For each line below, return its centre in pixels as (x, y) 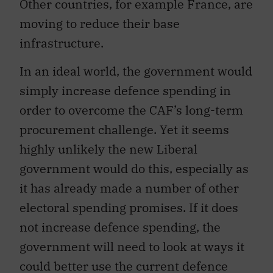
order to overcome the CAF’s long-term (131, 110)
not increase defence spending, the (120, 227)
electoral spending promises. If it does (129, 208)
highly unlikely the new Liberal (108, 149)
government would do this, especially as (134, 169)
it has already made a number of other (129, 188)
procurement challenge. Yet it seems (124, 130)
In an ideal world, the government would (136, 71)
